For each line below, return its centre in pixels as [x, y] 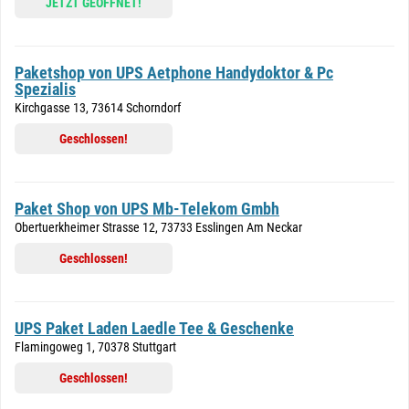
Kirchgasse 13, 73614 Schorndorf [98, 108]
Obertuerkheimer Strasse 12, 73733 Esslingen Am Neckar [158, 227]
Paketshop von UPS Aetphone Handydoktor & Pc [174, 73]
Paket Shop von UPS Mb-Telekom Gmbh [147, 209]
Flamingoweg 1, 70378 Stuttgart [95, 347]
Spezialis [45, 89]
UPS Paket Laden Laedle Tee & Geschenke [154, 328]
